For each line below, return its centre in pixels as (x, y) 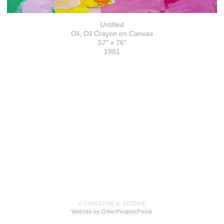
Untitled (112, 24)
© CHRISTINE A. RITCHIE (112, 204)
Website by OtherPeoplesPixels (112, 212)
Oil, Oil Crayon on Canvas (112, 33)
